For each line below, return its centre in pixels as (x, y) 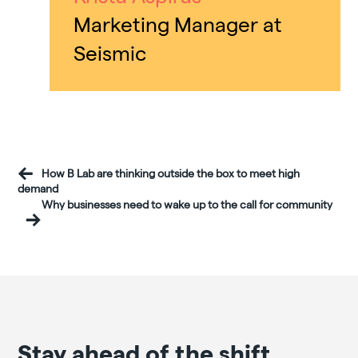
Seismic (110, 52)
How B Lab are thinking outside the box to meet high (171, 173)
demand (38, 189)
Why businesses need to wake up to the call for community (187, 205)
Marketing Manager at (178, 23)
